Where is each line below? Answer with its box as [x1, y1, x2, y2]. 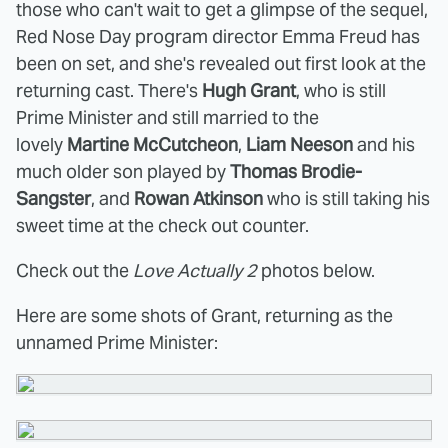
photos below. [257, 258, 375, 282]
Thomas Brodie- [230, 159, 362, 183]
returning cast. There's [16, 78, 202, 102]
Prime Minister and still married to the [16, 105, 319, 129]
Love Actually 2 [129, 258, 257, 282]
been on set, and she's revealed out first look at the [16, 51, 426, 75]
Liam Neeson [246, 132, 353, 156]
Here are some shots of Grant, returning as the [16, 303, 393, 327]
